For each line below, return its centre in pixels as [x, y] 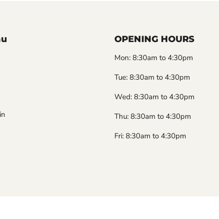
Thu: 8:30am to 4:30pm [153, 117]
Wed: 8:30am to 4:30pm [154, 97]
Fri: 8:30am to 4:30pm [150, 136]
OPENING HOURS [154, 39]
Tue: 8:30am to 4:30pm [152, 77]
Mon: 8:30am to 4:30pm [154, 58]
